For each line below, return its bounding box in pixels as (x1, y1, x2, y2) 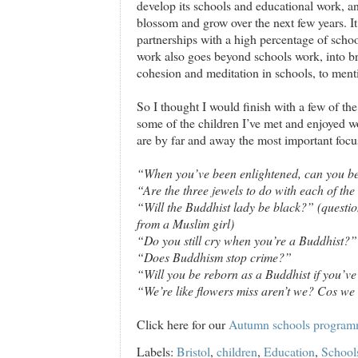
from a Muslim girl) (137, 214, 234, 232)
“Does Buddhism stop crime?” (137, 248, 292, 265)
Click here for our (137, 315, 229, 332)
